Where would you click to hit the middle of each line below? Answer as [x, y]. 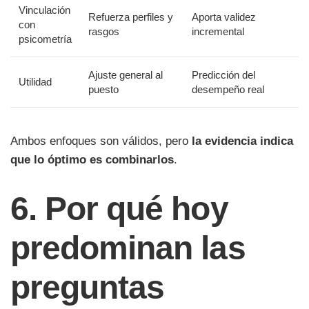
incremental [218, 31]
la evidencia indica [242, 141]
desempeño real [228, 89]
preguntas [88, 287]
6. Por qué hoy [119, 208]
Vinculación [44, 10]
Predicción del [223, 75]
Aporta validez [224, 17]
